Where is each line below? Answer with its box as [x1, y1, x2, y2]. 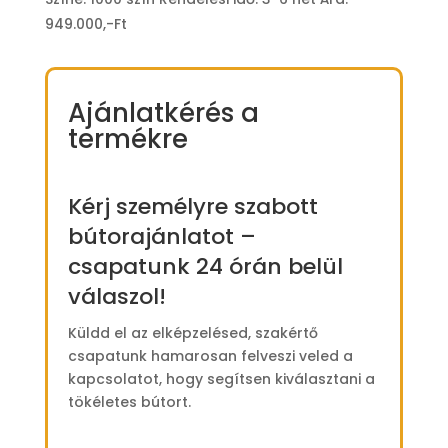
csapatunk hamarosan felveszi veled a [67, 345, 353, 366]
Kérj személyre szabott [67, 190, 318, 222]
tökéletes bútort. [67, 391, 191, 412]
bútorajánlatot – [67, 220, 256, 252]
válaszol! [67, 280, 166, 312]
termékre [67, 120, 188, 157]
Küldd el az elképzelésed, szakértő [67, 322, 318, 343]
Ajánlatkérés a [67, 94, 259, 131]
